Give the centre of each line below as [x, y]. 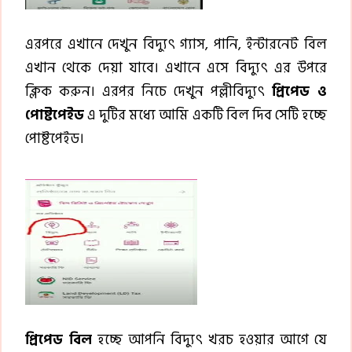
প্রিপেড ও [299, 91]
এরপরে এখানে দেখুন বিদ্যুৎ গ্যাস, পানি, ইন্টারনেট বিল [176, 44]
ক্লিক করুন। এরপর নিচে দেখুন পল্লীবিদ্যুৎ [148, 91]
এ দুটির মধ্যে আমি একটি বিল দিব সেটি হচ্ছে [205, 115]
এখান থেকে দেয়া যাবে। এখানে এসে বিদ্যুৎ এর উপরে [176, 68]
